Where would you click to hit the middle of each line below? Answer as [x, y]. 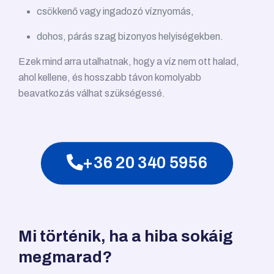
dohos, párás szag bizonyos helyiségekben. [130, 37]
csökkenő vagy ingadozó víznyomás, [115, 12]
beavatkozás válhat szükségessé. [92, 94]
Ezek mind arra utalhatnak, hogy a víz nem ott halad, [129, 62]
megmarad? [65, 257]
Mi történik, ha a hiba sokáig [126, 236]
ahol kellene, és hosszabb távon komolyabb [110, 78]
